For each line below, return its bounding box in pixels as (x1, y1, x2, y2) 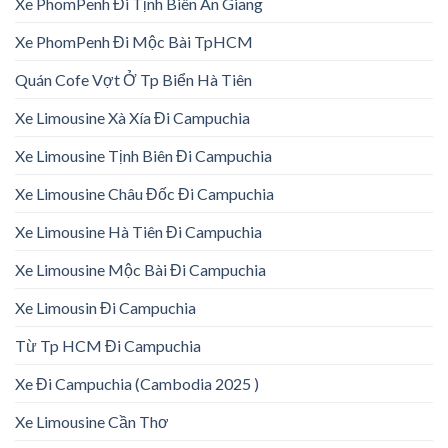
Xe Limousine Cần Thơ (15, 412, 169, 432)
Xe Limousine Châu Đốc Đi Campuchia (15, 184, 274, 204)
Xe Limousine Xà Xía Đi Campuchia (15, 108, 250, 128)
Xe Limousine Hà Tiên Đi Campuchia (15, 222, 262, 242)
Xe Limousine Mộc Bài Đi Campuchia (15, 260, 266, 280)
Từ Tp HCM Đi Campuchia (15, 336, 201, 356)
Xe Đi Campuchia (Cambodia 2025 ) (15, 374, 259, 394)
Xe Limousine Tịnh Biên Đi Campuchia (15, 146, 272, 166)
